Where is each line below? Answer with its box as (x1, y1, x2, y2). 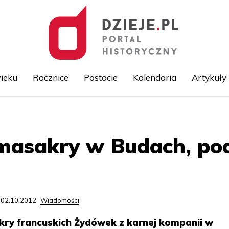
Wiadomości (40, 196, 80, 204)
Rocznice (32, 72, 68, 83)
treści (114, 132, 132, 140)
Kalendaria (132, 72, 176, 83)
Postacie (83, 72, 118, 83)
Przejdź (114, 109, 139, 118)
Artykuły (191, 72, 226, 83)
